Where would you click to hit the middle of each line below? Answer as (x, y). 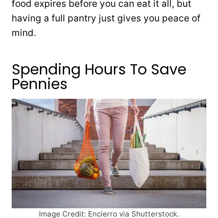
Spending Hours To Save (99, 69)
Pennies (40, 84)
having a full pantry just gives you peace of (106, 18)
